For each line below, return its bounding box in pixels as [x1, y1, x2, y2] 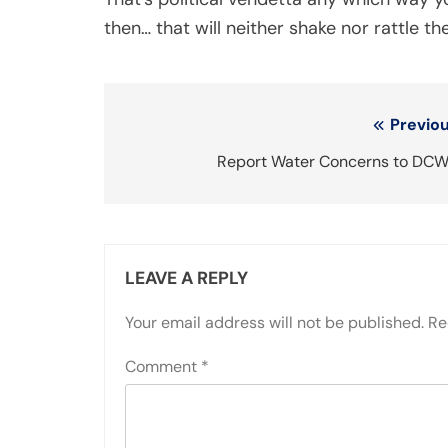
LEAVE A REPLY [125, 267, 248, 289]
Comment [125, 356, 201, 377]
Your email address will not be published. [125, 312, 424, 333]
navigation [123, 150, 238, 181]
